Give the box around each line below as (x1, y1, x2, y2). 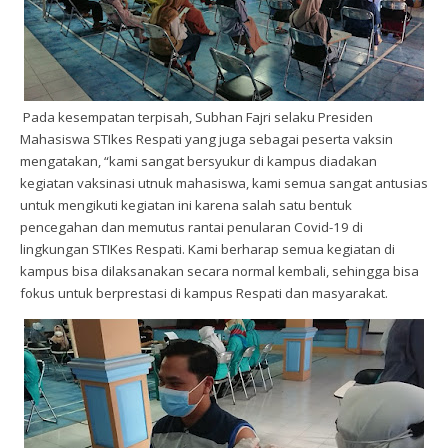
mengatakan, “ (20, 152, 109, 170)
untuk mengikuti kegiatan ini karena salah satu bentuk (20, 196, 352, 214)
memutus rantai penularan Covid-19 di (125, 218, 363, 236)
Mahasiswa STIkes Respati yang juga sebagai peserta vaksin (20, 130, 393, 148)
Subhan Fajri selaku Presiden (195, 108, 373, 126)
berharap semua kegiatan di (221, 240, 395, 258)
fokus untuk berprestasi (20, 284, 170, 302)
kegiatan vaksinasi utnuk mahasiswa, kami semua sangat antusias (20, 174, 428, 192)
